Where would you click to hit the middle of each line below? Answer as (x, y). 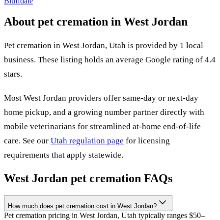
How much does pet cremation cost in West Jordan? (82, 206)
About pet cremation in (64, 21)
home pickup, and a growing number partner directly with (104, 112)
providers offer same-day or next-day (132, 98)
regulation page (96, 140)
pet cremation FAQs (120, 178)
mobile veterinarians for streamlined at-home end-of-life (102, 126)
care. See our (27, 140)
